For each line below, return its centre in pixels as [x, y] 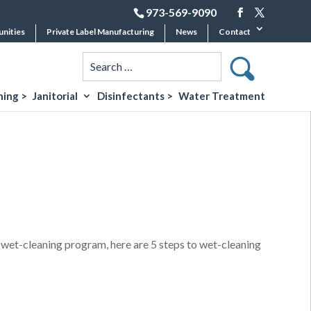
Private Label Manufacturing [100, 32]
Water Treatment [221, 96]
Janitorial [55, 96]
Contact [234, 32]
